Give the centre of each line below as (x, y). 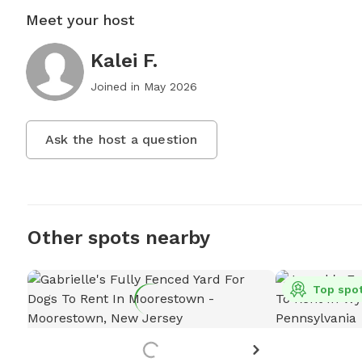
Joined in (117, 87)
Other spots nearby (118, 238)
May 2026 (170, 87)
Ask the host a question (122, 140)
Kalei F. (124, 61)
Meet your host (80, 20)
